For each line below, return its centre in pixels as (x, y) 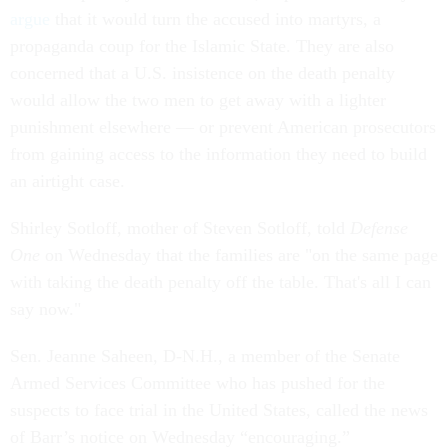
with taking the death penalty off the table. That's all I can (220, 282)
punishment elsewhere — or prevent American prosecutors (223, 127)
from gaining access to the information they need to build (218, 154)
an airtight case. (67, 181)
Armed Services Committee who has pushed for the (197, 383)
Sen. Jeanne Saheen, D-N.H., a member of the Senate (205, 356)
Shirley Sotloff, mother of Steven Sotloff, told (180, 228)
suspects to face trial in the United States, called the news (219, 410)
